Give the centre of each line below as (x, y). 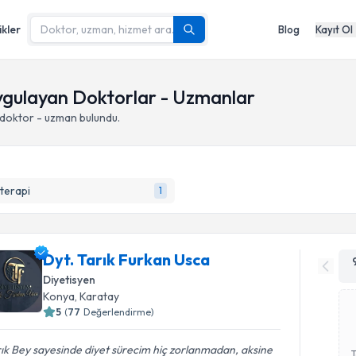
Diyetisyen (70, 280)
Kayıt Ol (334, 29)
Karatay (100, 296)
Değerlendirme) (119, 312)
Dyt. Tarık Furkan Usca (127, 259)
